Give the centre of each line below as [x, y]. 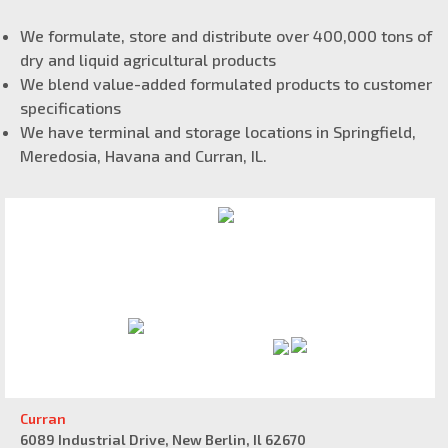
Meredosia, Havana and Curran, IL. [143, 155]
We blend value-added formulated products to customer [226, 83]
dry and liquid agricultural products [148, 59]
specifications [70, 107]
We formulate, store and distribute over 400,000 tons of [226, 35]
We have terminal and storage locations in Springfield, [218, 131]
